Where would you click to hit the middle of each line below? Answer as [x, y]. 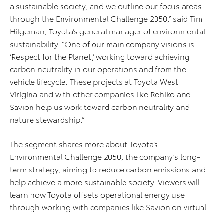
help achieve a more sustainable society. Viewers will [105, 182]
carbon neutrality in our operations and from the [98, 69]
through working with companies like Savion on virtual [108, 207]
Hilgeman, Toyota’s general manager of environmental [108, 31]
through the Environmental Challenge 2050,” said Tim [106, 18]
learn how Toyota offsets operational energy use [97, 194]
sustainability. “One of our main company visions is [102, 44]
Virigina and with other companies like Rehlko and [100, 94]
